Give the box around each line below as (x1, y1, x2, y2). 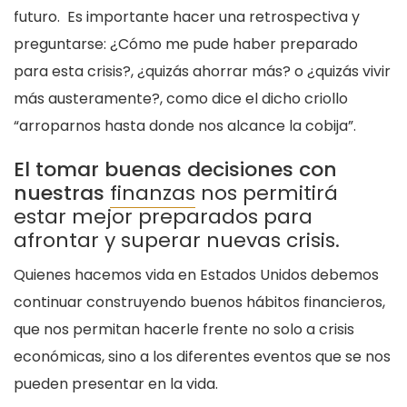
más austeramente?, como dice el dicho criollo (14, 87, 348, 109)
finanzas (110, 178, 195, 207)
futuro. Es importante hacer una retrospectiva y (14, 5, 360, 27)
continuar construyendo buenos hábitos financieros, (14, 291, 385, 313)
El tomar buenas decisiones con (14, 154, 337, 184)
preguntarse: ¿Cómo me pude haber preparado (14, 33, 358, 55)
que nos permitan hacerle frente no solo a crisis (14, 318, 354, 340)
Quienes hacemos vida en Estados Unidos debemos (14, 263, 379, 285)
